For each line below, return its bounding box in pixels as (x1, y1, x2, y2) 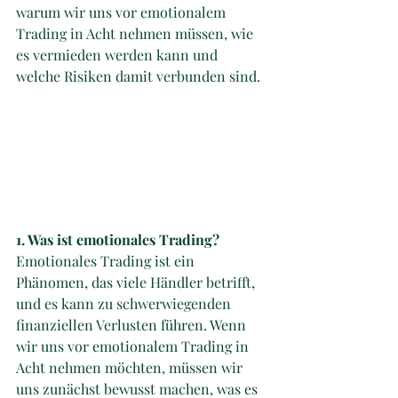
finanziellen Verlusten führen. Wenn (16, 314, 250, 334)
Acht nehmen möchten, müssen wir (16, 357, 246, 377)
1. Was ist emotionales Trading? (16, 229, 223, 249)
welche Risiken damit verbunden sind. (16, 67, 260, 85)
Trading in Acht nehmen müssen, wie (16, 24, 257, 43)
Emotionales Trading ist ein (16, 251, 198, 270)
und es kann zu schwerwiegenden (16, 293, 235, 313)
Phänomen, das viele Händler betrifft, (16, 272, 259, 291)
